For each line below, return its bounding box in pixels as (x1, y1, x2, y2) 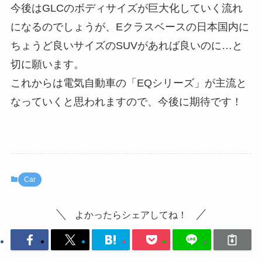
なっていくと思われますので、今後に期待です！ (10, 96, 242, 108)
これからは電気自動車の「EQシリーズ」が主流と (10, 77, 247, 89)
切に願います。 (10, 58, 84, 70)
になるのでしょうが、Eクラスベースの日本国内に (10, 21, 249, 33)
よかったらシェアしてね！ (75, 209, 187, 220)
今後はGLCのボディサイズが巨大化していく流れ (10, 2, 243, 14)
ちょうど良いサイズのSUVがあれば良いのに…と (10, 40, 243, 51)
